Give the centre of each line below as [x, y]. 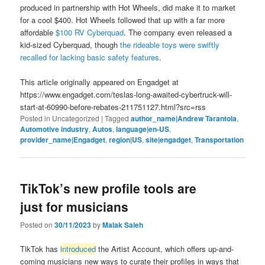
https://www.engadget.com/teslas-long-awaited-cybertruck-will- [126, 94]
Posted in [35, 118]
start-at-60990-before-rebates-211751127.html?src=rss [113, 106]
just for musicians [75, 206]
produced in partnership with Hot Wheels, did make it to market [128, 7]
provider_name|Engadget [63, 139]
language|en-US [143, 129]
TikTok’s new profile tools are [109, 188]
